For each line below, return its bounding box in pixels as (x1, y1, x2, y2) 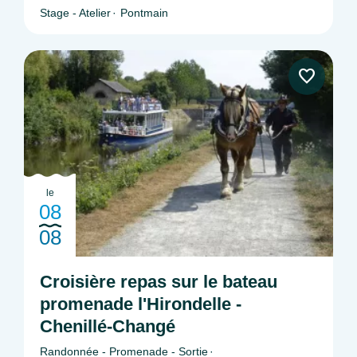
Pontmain (120, 6, 168, 20)
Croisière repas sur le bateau (40, 271, 277, 292)
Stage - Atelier (40, 6, 111, 20)
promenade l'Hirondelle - (40, 293, 241, 314)
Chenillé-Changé (40, 316, 175, 336)
